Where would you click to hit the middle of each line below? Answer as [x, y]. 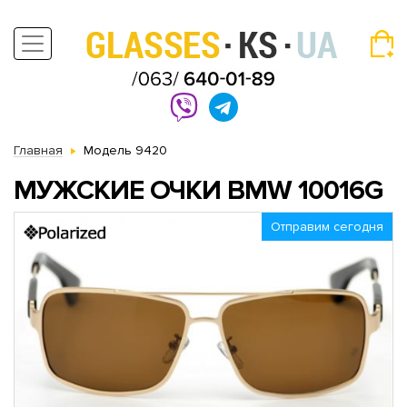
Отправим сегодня [327, 227]
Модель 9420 [125, 150]
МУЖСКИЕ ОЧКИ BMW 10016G [198, 190]
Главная [38, 150]
